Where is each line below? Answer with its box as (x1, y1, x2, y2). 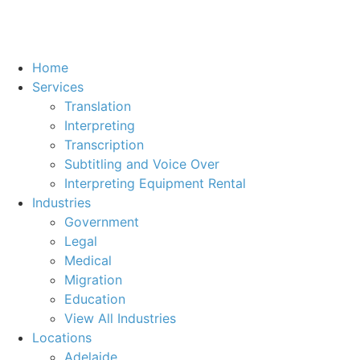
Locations (32, 329, 92, 346)
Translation (64, 98, 131, 114)
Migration (64, 272, 122, 288)
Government (64, 214, 139, 230)
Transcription (64, 137, 144, 153)
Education (64, 291, 125, 307)
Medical (64, 252, 112, 268)
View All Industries (64, 310, 176, 326)
